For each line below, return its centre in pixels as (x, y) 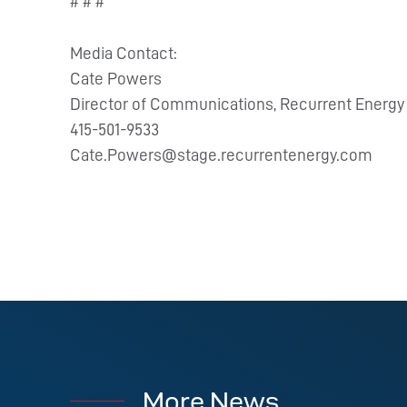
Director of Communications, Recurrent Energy (238, 104)
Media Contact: (124, 53)
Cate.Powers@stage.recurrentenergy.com (222, 154)
